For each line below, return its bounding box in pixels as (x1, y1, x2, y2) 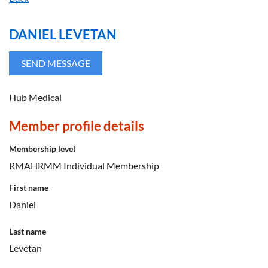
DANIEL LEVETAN (9, 26, 117, 42)
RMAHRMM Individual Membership (9, 160, 159, 172)
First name (9, 182, 48, 193)
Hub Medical (9, 92, 62, 103)
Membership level (9, 144, 75, 154)
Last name (9, 226, 46, 237)
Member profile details (9, 118, 144, 135)
